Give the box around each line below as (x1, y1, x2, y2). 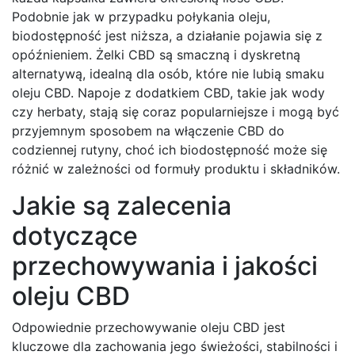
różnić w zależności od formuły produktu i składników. (12, 161, 340, 177)
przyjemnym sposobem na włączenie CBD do (12, 123, 284, 139)
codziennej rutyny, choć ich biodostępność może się (12, 142, 327, 158)
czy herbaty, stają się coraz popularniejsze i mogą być (12, 104, 339, 120)
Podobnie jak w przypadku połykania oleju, (12, 9, 270, 25)
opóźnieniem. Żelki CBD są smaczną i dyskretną (12, 47, 300, 63)
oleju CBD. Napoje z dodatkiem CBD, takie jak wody (12, 85, 325, 101)
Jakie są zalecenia (12, 190, 231, 222)
